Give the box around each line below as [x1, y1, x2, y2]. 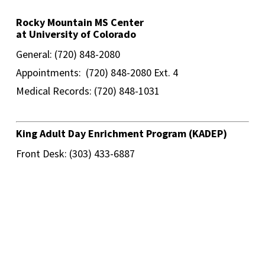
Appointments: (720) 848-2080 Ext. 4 [15, 66, 178, 80]
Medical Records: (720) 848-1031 [15, 84, 160, 98]
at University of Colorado [15, 27, 136, 41]
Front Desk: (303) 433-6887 [15, 147, 135, 161]
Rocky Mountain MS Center [15, 15, 144, 30]
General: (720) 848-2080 [15, 47, 120, 62]
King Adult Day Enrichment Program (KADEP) [15, 127, 227, 141]
